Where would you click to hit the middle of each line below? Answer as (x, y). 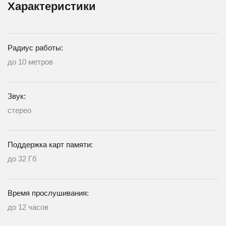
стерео (19, 110)
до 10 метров (30, 62)
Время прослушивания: (48, 193)
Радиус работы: (35, 47)
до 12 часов (28, 207)
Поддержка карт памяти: (50, 144)
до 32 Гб (22, 158)
